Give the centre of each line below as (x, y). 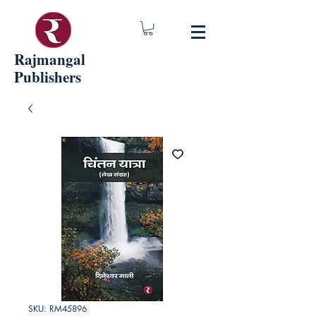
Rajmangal (50, 59)
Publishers (48, 77)
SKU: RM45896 (57, 309)
